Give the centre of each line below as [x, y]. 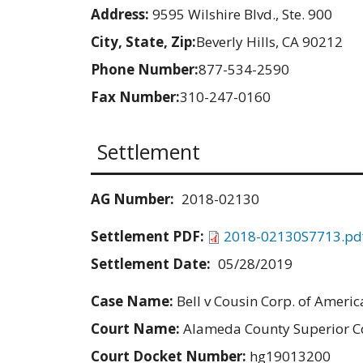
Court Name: [137, 328]
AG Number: [132, 199]
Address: [122, 15]
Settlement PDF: [149, 236]
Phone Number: [145, 70]
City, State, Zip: [143, 42]
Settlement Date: [151, 263]
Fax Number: [135, 97]
